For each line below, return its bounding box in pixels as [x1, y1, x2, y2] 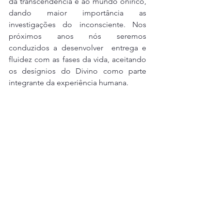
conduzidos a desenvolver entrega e [9, 43, 146, 52]
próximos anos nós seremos [9, 31, 146, 41]
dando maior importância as [9, 8, 146, 17]
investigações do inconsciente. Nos [9, 20, 146, 29]
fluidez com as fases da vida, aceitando [9, 55, 146, 64]
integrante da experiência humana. [9, 78, 128, 87]
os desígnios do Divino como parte [9, 66, 146, 76]
